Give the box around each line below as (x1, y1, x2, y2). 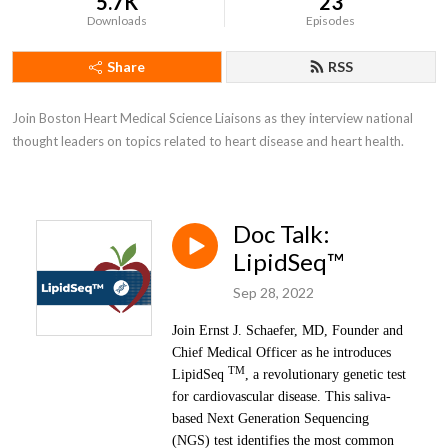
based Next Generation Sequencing (172, 410, 369, 426)
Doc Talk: (233, 219, 330, 248)
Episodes (306, 13, 356, 28)
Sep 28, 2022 (233, 283, 314, 301)
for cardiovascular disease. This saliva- (172, 388, 391, 404)
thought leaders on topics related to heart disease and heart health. (12, 133, 404, 149)
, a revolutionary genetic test (245, 366, 406, 382)
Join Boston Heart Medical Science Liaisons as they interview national (12, 110, 413, 126)
